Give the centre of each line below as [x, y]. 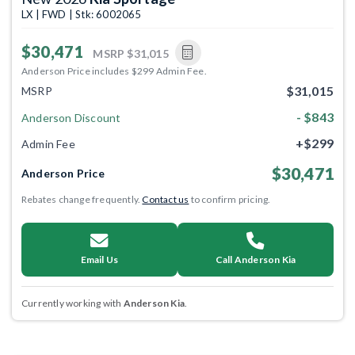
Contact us [166, 199]
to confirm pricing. [230, 199]
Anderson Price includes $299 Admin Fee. [114, 71]
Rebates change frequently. [82, 199]
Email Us [99, 260]
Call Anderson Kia [256, 260]
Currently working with [73, 303]
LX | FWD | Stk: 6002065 [82, 14]
